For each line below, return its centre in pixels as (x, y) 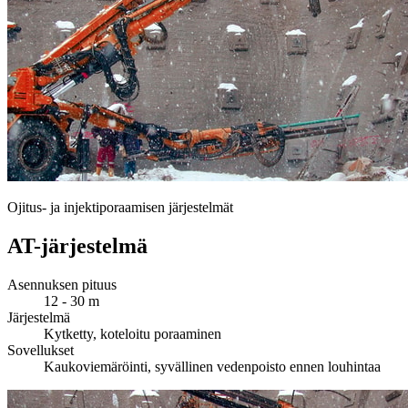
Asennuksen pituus (62, 284)
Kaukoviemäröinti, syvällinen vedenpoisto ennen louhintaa (212, 366)
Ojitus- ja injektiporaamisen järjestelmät (120, 207)
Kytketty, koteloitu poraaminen (133, 333)
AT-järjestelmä (77, 245)
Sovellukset (41, 350)
